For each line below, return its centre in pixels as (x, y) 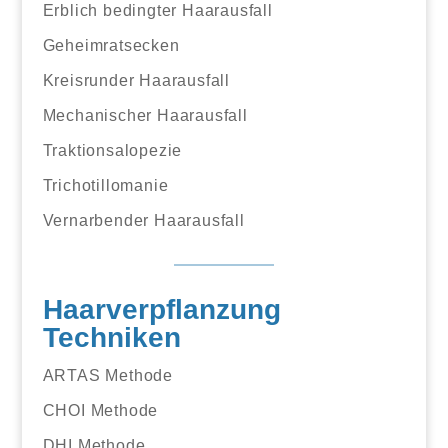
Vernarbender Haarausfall (143, 220)
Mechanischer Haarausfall (145, 115)
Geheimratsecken (111, 45)
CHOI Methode (100, 410)
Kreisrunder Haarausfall (136, 80)
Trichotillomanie (105, 185)
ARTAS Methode (107, 375)
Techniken (111, 337)
